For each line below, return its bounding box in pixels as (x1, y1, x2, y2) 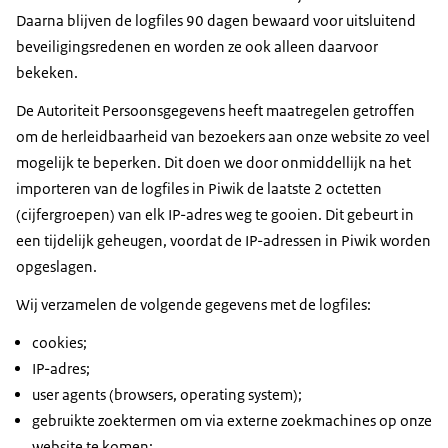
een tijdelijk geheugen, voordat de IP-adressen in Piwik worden (16, 231, 431, 251)
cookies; (32, 333, 87, 353)
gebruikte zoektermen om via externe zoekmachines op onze (32, 411, 432, 431)
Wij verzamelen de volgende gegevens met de (16, 295, 316, 315)
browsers (114, 385, 173, 405)
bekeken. (16, 63, 78, 83)
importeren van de (16, 179, 141, 199)
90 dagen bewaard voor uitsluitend (183, 11, 416, 31)
